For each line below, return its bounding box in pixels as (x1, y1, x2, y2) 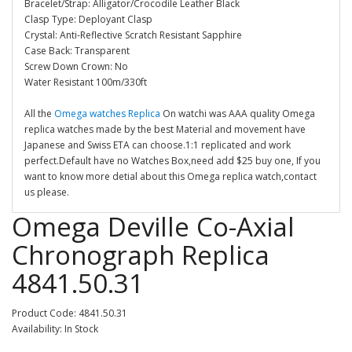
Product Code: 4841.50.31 (12, 306, 127, 320)
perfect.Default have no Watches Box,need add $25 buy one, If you (24, 154, 321, 167)
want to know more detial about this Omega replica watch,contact (24, 170, 317, 183)
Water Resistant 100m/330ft (24, 75, 147, 89)
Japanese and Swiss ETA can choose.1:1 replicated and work (24, 138, 291, 152)
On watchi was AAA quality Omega (160, 107, 315, 120)
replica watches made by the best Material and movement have (24, 123, 306, 136)
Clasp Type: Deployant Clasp (24, 13, 152, 26)
